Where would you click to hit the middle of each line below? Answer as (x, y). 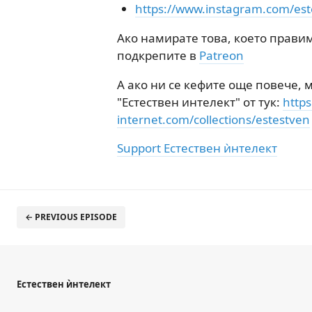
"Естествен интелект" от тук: (200, 102)
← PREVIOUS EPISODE (71, 217)
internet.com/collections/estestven (213, 119)
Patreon (221, 55)
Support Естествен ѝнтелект (197, 148)
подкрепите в (158, 55)
